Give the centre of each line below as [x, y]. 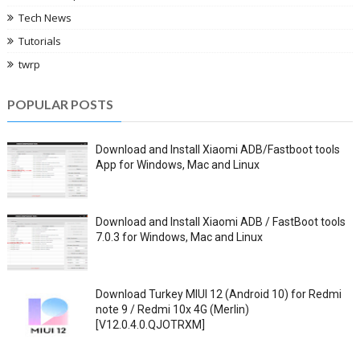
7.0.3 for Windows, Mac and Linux [179, 237]
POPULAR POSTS [60, 104]
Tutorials [39, 41]
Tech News [45, 17]
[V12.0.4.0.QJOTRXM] [150, 324]
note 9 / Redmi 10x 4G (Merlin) [172, 309]
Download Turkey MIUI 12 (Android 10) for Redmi [218, 294]
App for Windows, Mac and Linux [177, 164]
